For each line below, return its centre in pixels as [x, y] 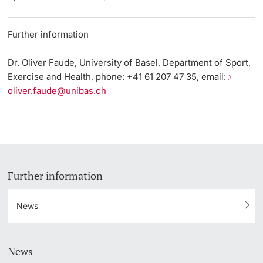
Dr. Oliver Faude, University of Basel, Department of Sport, [129, 62]
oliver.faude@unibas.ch [57, 90]
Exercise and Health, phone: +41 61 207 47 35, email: [118, 76]
